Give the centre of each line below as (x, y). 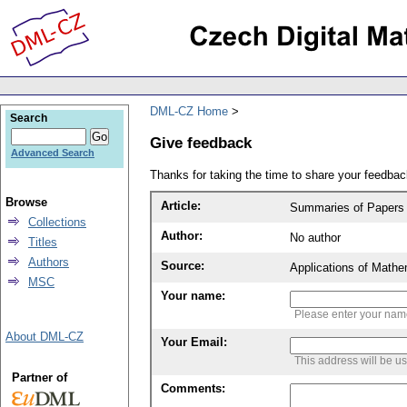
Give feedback (201, 142)
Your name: (193, 296)
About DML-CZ (45, 337)
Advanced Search (53, 153)
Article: (181, 206)
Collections (57, 222)
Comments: (193, 389)
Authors (49, 262)
